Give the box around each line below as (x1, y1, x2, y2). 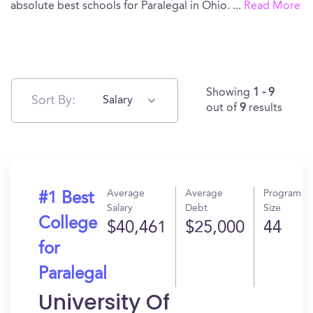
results (249, 103, 282, 114)
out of (206, 103, 240, 114)
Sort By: (31, 94, 75, 107)
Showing (206, 87, 253, 99)
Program (263, 189, 301, 198)
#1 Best (38, 191, 94, 208)
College (38, 216, 97, 233)
